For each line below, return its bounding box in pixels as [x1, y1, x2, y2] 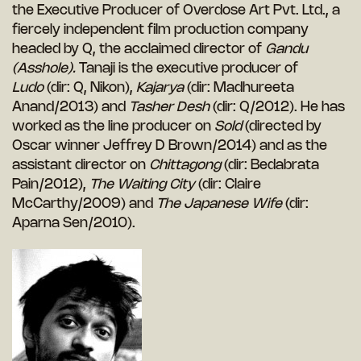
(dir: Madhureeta [184, 81, 294, 95]
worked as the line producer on [12, 120, 214, 134]
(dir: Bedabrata [221, 159, 319, 172]
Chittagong [149, 159, 221, 172]
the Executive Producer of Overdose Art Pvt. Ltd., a [12, 4, 340, 18]
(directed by [245, 120, 322, 134]
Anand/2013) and [12, 101, 129, 114]
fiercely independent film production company [12, 23, 309, 37]
